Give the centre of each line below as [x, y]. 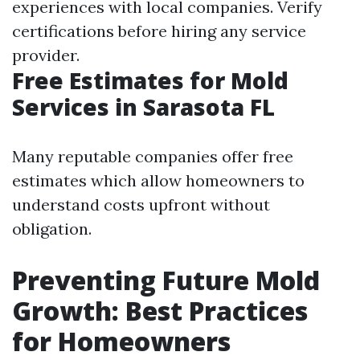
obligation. [52, 228]
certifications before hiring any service [159, 31]
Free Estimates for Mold [150, 80]
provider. [46, 55]
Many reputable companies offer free [153, 156]
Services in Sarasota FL [143, 106]
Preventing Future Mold [166, 280]
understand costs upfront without [141, 204]
